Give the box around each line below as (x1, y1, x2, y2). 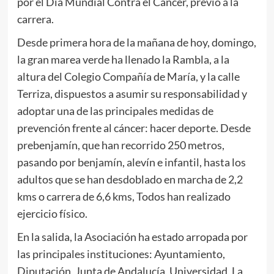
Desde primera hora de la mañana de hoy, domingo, (17, 35, 256, 49)
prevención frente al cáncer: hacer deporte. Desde (17, 120, 251, 135)
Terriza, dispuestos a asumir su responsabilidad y (17, 86, 247, 100)
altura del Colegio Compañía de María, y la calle (17, 69, 240, 83)
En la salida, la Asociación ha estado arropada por (17, 229, 248, 243)
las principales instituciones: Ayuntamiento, (17, 246, 225, 261)
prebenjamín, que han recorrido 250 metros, (17, 138, 224, 152)
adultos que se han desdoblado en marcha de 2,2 (17, 172, 243, 186)
